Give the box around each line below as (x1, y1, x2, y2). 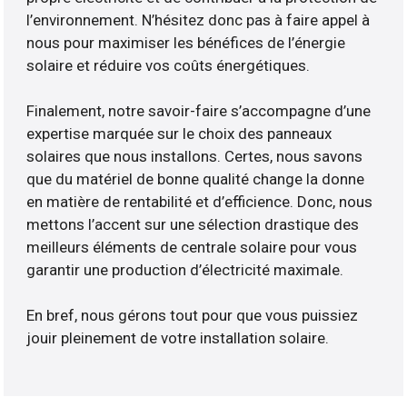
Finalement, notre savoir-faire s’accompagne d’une (26, 102, 372, 121)
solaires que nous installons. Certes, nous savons (26, 147, 363, 166)
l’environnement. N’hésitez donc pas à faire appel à (26, 11, 371, 30)
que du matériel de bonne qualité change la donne (26, 170, 365, 189)
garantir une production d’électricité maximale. (26, 261, 344, 280)
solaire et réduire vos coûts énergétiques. (26, 56, 311, 75)
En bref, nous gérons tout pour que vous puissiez (26, 306, 359, 325)
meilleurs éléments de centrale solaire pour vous (26, 238, 358, 257)
